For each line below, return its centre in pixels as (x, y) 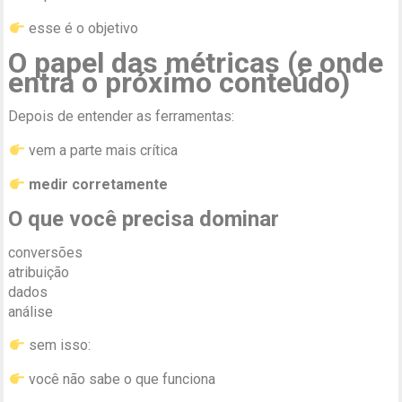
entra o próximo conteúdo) (179, 83)
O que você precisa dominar (144, 219)
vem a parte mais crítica (101, 151)
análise (31, 312)
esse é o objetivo (81, 29)
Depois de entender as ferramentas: (122, 117)
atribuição (39, 273)
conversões (46, 253)
